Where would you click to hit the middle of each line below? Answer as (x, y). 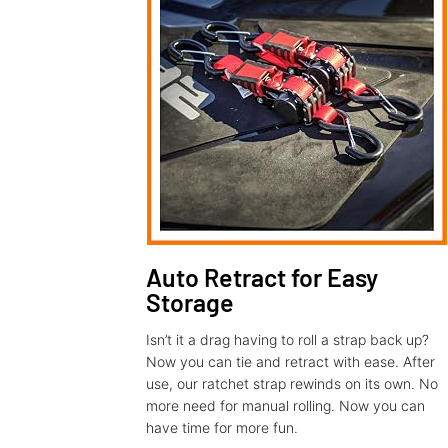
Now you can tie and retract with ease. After (290, 362)
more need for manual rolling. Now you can (285, 406)
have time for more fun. (222, 428)
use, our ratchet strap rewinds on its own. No (292, 384)
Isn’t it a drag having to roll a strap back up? (287, 340)
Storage (190, 302)
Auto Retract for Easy (262, 277)
